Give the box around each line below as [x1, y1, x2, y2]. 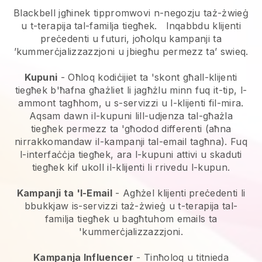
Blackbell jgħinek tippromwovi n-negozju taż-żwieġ [13, 6, 249, 19]
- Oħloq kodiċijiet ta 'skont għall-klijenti [57, 71, 237, 83]
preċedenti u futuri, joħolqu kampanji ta [40, 32, 222, 44]
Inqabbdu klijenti [163, 19, 241, 32]
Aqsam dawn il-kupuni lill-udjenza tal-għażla [29, 109, 233, 122]
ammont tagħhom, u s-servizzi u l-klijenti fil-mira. [18, 96, 244, 109]
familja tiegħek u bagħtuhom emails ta [44, 212, 218, 225]
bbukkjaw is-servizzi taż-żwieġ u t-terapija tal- [24, 199, 238, 212]
